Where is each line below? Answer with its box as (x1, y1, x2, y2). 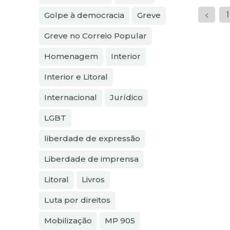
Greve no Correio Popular (44, 31, 147, 41)
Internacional (44, 92, 97, 103)
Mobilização (44, 216, 92, 226)
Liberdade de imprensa (44, 154, 139, 164)
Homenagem (44, 51, 98, 62)
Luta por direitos (44, 195, 110, 205)
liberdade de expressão (44, 133, 140, 144)
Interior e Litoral (44, 72, 108, 82)
